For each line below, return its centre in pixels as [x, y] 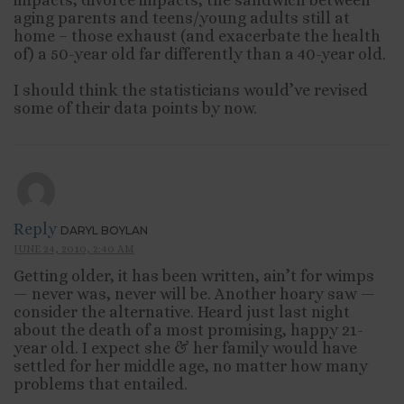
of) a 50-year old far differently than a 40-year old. [200, 54]
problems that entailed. [101, 384]
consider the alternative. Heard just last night [182, 312]
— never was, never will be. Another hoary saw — [194, 294]
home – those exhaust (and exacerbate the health [197, 36]
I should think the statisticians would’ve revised [191, 90]
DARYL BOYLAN [104, 230]
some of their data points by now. [135, 108]
